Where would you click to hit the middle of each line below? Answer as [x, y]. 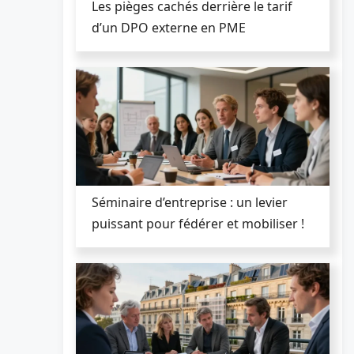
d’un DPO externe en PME [169, 27]
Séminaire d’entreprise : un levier [190, 202]
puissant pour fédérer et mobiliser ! [198, 223]
